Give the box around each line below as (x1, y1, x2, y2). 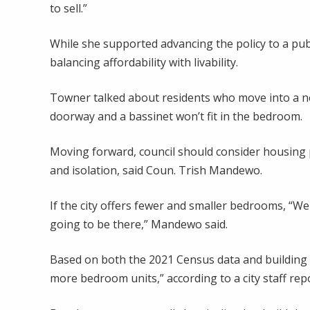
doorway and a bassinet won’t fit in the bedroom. (50, 108, 302, 124)
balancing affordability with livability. (50, 54, 238, 70)
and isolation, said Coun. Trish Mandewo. (50, 162, 262, 178)
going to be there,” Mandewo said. (50, 216, 228, 232)
